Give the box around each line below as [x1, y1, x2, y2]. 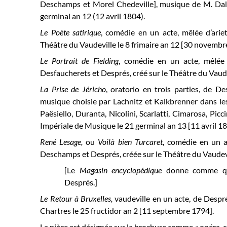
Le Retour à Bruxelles [40, 194, 111, 203]
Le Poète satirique [40, 27, 101, 37]
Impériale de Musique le [40, 121, 125, 130]
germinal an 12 [40, 11, 92, 21]
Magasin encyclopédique [75, 165, 166, 175]
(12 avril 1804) [91, 11, 144, 21]
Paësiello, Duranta [40, 108, 105, 118]
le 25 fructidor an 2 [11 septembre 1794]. [71, 206, 214, 215]
